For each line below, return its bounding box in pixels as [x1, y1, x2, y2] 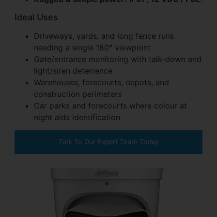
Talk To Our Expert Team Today [58, 137, 159, 146]
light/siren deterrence [34, 65, 112, 76]
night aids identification [34, 112, 120, 122]
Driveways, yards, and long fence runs [34, 31, 174, 41]
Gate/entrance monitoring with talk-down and [34, 54, 201, 64]
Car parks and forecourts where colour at [34, 100, 187, 110]
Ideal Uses [15, 12, 58, 22]
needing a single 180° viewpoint [34, 42, 151, 52]
